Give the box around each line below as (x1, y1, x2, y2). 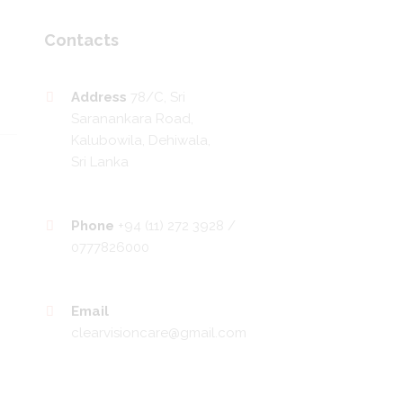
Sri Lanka (70, 154, 129, 171)
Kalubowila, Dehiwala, (70, 132, 210, 149)
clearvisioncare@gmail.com (70, 324, 246, 341)
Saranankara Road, (70, 111, 193, 128)
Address (70, 89, 130, 106)
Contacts (43, 31, 119, 50)
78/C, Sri (130, 89, 185, 106)
